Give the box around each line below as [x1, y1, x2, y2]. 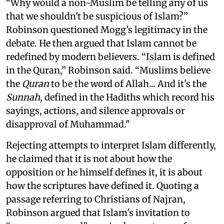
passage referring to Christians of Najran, [6, 193, 185, 205]
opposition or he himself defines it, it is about [6, 166, 202, 178]
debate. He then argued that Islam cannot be [6, 37, 196, 49]
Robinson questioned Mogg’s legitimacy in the [6, 24, 207, 35]
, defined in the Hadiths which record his [40, 91, 214, 103]
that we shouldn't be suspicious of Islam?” [6, 10, 188, 22]
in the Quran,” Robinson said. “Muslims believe [6, 64, 210, 76]
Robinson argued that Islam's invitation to [6, 207, 190, 218]
